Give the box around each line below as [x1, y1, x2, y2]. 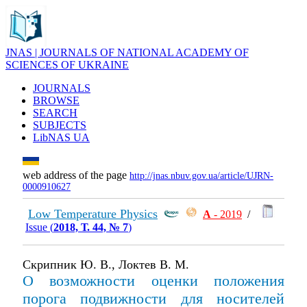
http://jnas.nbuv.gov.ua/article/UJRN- [130, 171, 273, 181]
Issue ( [25, 221, 53, 233]
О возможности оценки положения [23, 272, 284, 289]
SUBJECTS [33, 119, 86, 131]
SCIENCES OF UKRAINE [5, 59, 129, 71]
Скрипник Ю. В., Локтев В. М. [23, 258, 189, 271]
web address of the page [23, 169, 130, 181]
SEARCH [33, 107, 77, 119]
